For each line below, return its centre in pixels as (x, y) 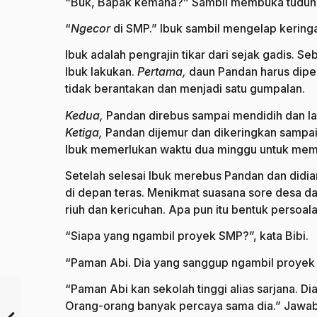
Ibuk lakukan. (101, 72)
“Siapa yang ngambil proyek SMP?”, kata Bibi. (187, 236)
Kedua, (86, 115)
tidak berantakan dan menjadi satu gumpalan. (185, 89)
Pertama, (163, 72)
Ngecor (92, 29)
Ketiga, (85, 132)
